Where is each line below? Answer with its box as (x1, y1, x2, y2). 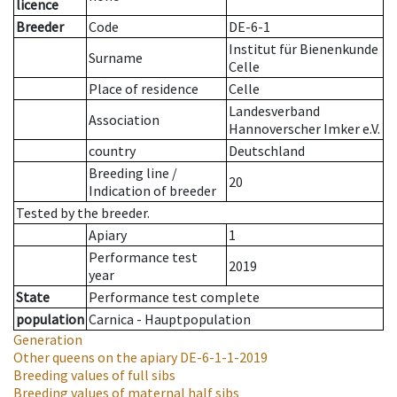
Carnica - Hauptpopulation (89, 310, 251, 329)
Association (89, 111, 160, 129)
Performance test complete (89, 288, 260, 307)
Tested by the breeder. (16, 204, 150, 222)
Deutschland (229, 142, 305, 160)
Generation (13, 331, 82, 349)
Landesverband (229, 102, 320, 121)
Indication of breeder (89, 182, 216, 200)
